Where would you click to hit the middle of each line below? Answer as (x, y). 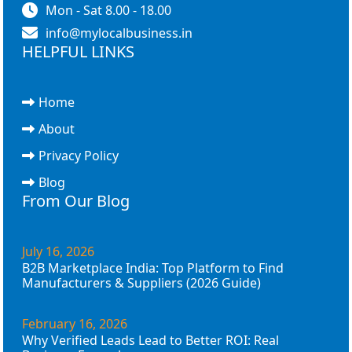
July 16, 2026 (58, 252)
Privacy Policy (79, 156)
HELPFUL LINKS (78, 52)
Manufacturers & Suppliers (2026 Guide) (141, 283)
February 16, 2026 (75, 324)
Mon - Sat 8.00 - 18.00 (108, 11)
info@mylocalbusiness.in (119, 33)
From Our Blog (76, 201)
